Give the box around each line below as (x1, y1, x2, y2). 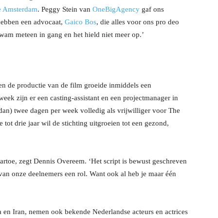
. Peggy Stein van (37, 5, 91, 13)
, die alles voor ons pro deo (96, 18, 179, 26)
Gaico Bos (65, 18, 96, 26)
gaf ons (140, 5, 164, 13)
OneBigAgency (91, 5, 140, 13)
